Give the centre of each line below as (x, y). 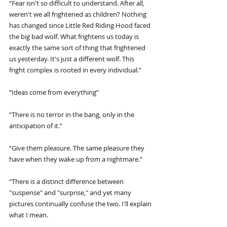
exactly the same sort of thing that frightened (78, 48)
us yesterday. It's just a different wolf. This (72, 59)
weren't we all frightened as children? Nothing (79, 14)
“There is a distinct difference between (67, 182)
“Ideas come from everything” (54, 92)
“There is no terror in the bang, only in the (72, 115)
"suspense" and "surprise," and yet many (71, 193)
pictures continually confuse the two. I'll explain (81, 204)
